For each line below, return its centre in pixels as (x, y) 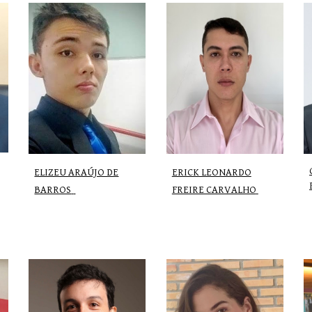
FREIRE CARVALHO (214, 189)
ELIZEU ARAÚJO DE (77, 172)
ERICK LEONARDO (211, 172)
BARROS (53, 189)
